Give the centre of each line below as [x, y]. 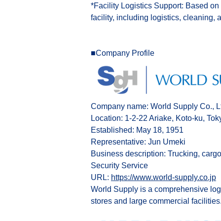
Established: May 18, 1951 [137, 130]
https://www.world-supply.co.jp [164, 177]
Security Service [119, 165]
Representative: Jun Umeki [138, 142]
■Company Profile [123, 53]
